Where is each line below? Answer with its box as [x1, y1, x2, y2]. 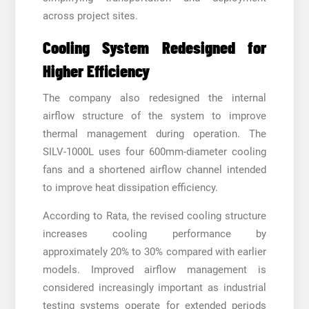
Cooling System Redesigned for [42, 36, 267, 57]
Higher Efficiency [42, 59, 150, 81]
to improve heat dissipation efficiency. [42, 181, 218, 194]
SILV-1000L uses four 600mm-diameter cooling [42, 145, 267, 158]
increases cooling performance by [42, 227, 267, 240]
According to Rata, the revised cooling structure [42, 209, 267, 222]
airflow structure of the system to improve [42, 109, 267, 122]
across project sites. [42, 9, 138, 22]
